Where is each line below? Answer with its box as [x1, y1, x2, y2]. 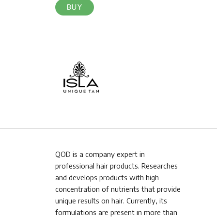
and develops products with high [55, 173, 159, 182]
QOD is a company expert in [55, 150, 145, 159]
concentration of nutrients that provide [55, 185, 181, 194]
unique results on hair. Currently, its [55, 196, 167, 205]
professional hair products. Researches [55, 161, 178, 170]
